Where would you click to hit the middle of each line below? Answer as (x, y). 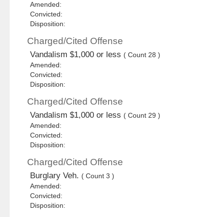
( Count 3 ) (98, 176)
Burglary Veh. (56, 176)
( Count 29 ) (142, 116)
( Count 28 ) (142, 55)
